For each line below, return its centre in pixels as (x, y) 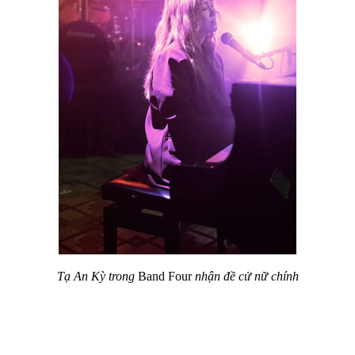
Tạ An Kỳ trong (95, 276)
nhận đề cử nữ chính (246, 276)
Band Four (164, 276)
